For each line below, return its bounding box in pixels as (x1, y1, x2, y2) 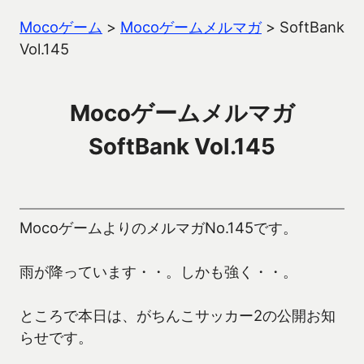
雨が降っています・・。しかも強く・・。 (19, 262, 297, 281)
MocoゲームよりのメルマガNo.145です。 (19, 219, 297, 237)
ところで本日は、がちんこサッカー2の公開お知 (19, 306, 336, 325)
